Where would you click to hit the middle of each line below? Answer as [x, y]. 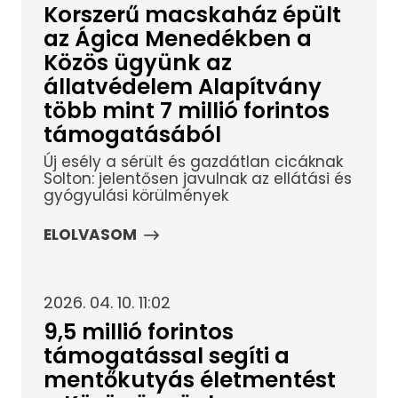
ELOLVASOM [90, 235]
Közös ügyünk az [137, 62]
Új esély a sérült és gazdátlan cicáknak [193, 161]
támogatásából [132, 134]
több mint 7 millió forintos [186, 110]
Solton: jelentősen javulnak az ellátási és [197, 178]
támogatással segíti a [166, 355]
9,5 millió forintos [138, 331]
